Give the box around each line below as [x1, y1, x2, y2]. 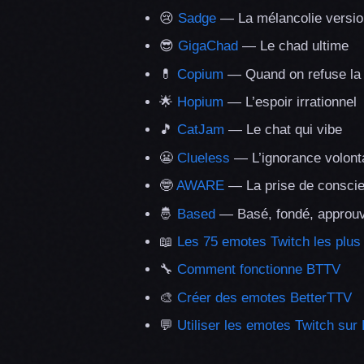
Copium [177, 66, 223, 82]
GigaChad [178, 38, 238, 54]
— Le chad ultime [238, 38, 349, 54]
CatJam [177, 122, 224, 138]
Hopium [177, 94, 223, 110]
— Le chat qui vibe [224, 122, 342, 138]
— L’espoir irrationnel [223, 94, 357, 110]
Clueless [177, 149, 230, 166]
